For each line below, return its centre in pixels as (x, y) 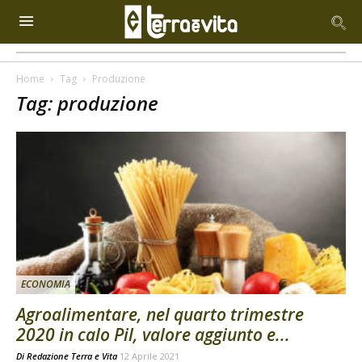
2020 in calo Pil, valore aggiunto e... (153, 335)
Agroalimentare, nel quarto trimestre (160, 315)
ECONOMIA (46, 284)
